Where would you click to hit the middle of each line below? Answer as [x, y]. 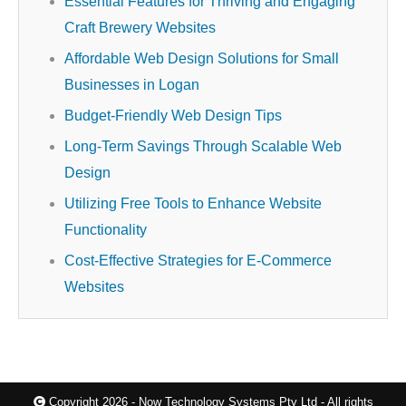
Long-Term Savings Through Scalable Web [203, 147]
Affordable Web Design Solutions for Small [202, 59]
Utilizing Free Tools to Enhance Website [193, 204]
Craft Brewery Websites [140, 28]
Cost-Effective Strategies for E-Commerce [198, 261]
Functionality [106, 230]
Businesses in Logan [132, 85]
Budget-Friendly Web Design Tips [173, 116]
